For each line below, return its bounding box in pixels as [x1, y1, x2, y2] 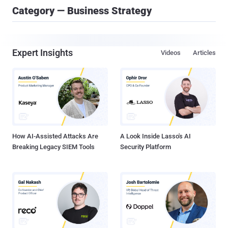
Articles [193, 49, 216, 56]
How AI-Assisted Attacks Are [12, 132, 98, 140]
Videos [161, 49, 181, 56]
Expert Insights [12, 47, 73, 58]
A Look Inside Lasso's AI [120, 132, 191, 140]
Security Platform [120, 143, 171, 151]
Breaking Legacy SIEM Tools [12, 143, 95, 151]
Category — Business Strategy [12, 5, 152, 17]
